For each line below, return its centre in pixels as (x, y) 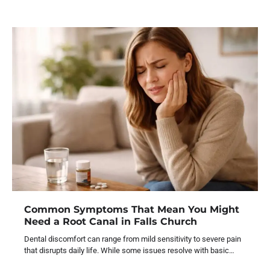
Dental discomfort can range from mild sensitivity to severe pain (133, 239)
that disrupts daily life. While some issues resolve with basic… (129, 250)
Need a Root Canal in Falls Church (111, 221)
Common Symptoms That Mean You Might (132, 209)
